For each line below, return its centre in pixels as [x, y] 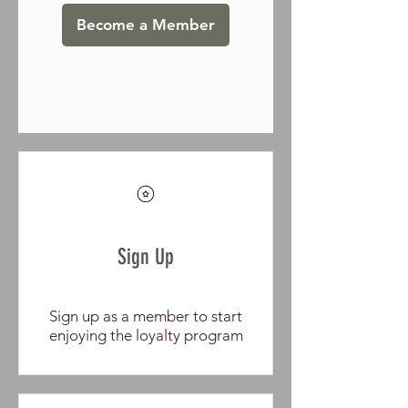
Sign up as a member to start [146, 316]
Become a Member [146, 25]
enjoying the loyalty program [146, 336]
